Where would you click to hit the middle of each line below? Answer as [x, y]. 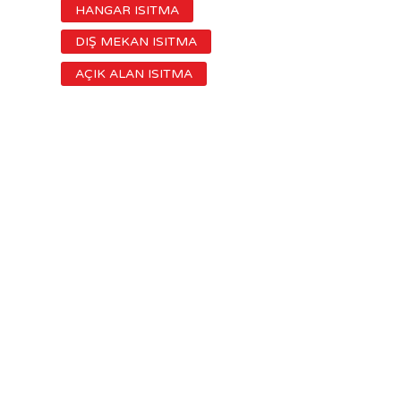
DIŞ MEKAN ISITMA [136, 42]
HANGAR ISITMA [127, 11]
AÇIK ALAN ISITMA [134, 73]
